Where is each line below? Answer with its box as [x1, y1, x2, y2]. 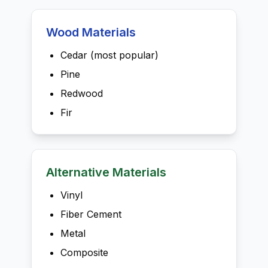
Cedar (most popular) [60, 49, 159, 61]
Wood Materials [46, 25, 136, 39]
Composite [60, 246, 108, 258]
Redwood [60, 87, 103, 99]
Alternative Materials [46, 165, 166, 179]
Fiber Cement [60, 208, 121, 220]
